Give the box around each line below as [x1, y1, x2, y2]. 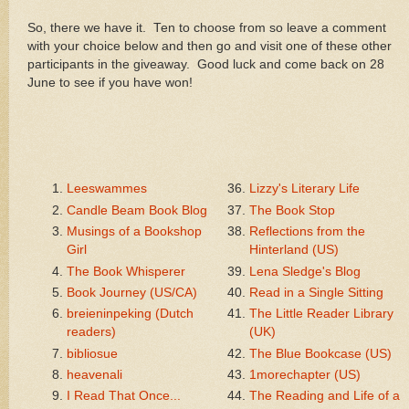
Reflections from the [249, 225, 365, 239]
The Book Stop [249, 203, 335, 217]
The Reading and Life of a [249, 389, 400, 404]
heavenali [67, 368, 122, 383]
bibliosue [67, 346, 118, 361]
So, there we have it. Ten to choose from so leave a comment [27, 20, 386, 35]
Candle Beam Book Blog [67, 203, 207, 217]
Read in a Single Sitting [249, 285, 383, 299]
